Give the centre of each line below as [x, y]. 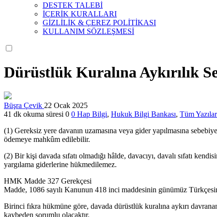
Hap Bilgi [92, 114]
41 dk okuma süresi [34, 114]
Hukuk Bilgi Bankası [143, 114]
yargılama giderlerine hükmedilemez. [60, 165]
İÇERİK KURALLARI [80, 14]
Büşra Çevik [24, 106]
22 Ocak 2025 [66, 106]
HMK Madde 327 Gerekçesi [48, 181]
